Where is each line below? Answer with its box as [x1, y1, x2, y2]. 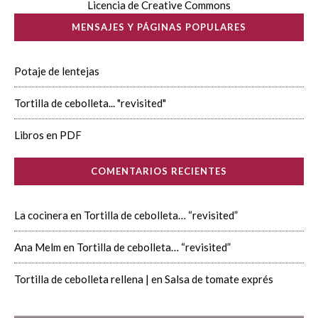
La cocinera [14, 209, 68, 221]
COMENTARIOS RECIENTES [91, 165, 227, 177]
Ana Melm [14, 241, 61, 253]
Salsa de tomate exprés [165, 273, 273, 285]
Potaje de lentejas [14, 65, 99, 77]
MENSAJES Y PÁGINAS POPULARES [72, 21, 246, 33]
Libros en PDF [14, 128, 82, 141]
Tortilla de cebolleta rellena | [14, 273, 149, 285]
